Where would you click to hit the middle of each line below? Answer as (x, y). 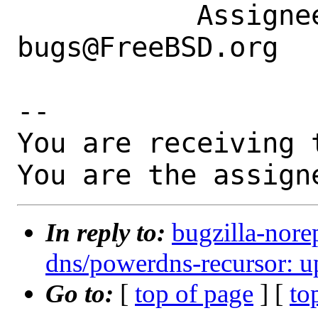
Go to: (83, 294)
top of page (194, 294)
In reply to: (109, 233)
